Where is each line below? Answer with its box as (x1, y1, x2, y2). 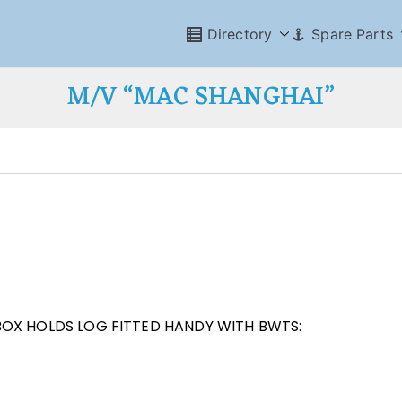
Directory (206, 24, 273, 43)
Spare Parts (311, 24, 393, 43)
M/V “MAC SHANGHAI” (66, 75, 336, 120)
